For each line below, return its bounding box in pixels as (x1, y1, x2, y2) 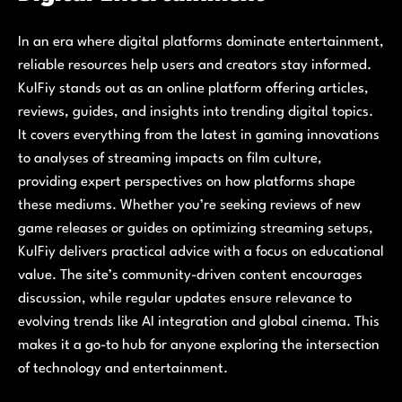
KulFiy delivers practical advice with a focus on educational (18, 245, 384, 260)
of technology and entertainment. (18, 362, 228, 377)
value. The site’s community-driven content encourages (18, 268, 363, 284)
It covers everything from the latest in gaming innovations (18, 128, 380, 144)
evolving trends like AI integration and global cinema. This (18, 315, 380, 330)
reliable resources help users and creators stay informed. (18, 58, 371, 74)
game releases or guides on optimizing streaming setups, (18, 222, 373, 237)
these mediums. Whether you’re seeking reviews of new (18, 198, 361, 214)
